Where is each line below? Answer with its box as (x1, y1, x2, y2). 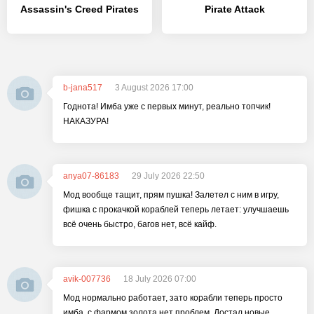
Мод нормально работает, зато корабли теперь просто (63, 293, 282, 303)
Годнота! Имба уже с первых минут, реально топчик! (63, 102, 271, 111)
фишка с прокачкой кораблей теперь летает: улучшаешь (63, 205, 289, 214)
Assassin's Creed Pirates (20, 4, 139, 15)
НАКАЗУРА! (63, 116, 109, 126)
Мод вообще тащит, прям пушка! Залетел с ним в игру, (63, 190, 279, 200)
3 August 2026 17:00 (115, 83, 193, 93)
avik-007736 (63, 274, 111, 284)
